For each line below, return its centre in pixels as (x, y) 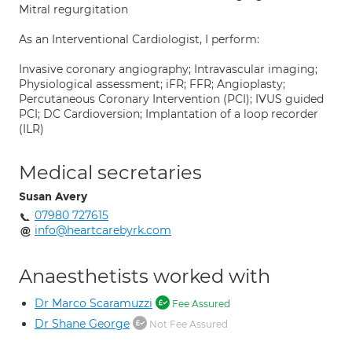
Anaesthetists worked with (145, 276)
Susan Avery (53, 197)
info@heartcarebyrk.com (103, 230)
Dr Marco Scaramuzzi (93, 303)
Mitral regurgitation (73, 9)
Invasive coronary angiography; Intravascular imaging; (168, 69)
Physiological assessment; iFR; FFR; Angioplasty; (152, 84)
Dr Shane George (82, 324)
